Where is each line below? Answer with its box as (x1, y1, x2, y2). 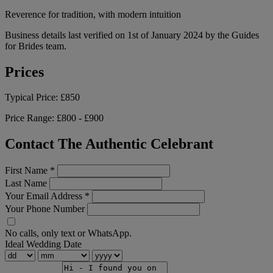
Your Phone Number (5, 204, 85, 214)
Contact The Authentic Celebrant (5, 136, 213, 152)
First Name (5, 165, 50, 176)
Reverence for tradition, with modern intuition (5, 9, 181, 19)
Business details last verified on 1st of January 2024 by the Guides (5, 29, 259, 40)
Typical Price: (5, 92, 60, 103)
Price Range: (5, 113, 57, 124)
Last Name (5, 178, 47, 189)
